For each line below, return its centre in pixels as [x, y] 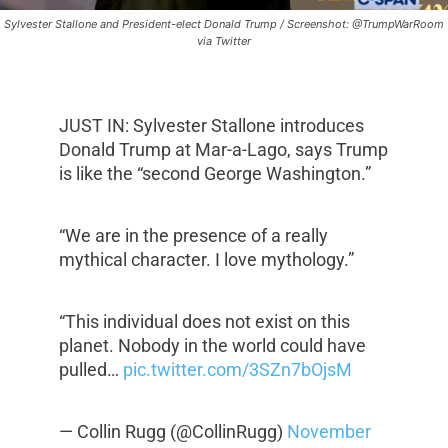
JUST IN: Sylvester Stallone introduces [211, 126]
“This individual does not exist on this [204, 322]
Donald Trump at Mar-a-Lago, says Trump [223, 150]
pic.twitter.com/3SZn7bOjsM [237, 370]
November [328, 432]
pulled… [90, 370]
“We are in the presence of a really [193, 236]
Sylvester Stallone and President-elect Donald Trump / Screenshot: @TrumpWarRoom [224, 24]
